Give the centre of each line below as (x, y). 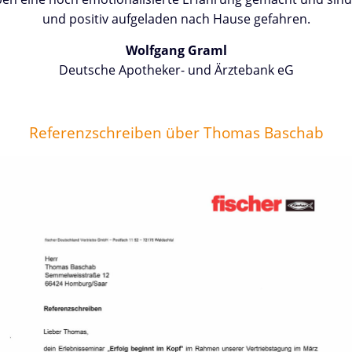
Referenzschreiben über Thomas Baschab (176, 133)
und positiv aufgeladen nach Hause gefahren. (176, 18)
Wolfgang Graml (176, 50)
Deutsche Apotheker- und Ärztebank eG (176, 70)
